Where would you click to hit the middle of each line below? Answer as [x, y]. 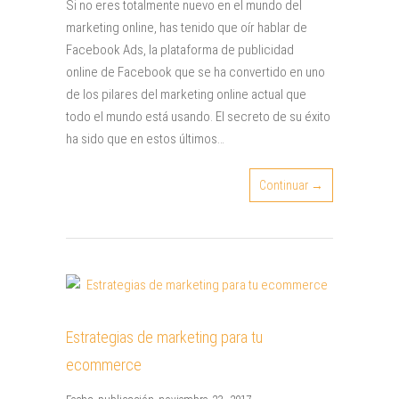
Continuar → [291, 185]
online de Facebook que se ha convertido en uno [195, 72]
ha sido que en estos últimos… [145, 139]
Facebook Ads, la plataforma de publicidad [180, 50]
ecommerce [104, 365]
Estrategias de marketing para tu [164, 337]
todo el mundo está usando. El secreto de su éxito [198, 117]
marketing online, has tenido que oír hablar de [187, 28]
